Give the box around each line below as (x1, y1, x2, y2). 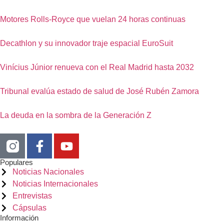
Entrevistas (12, 191, 52, 200)
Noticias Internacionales (12, 179, 98, 188)
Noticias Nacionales (12, 167, 84, 176)
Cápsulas (12, 203, 46, 212)
